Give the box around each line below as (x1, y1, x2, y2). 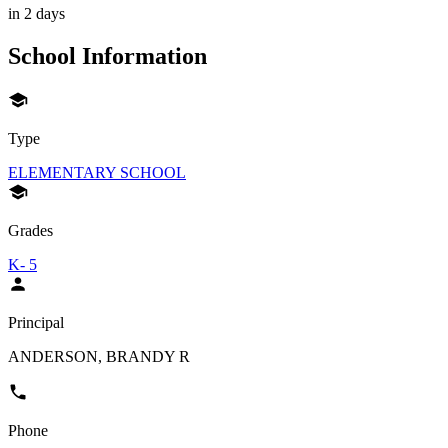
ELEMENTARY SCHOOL (8, 163, 186, 181)
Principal (8, 313, 64, 331)
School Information (8, 42, 207, 69)
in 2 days (8, 5, 65, 23)
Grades (8, 221, 53, 239)
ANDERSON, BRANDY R (8, 347, 190, 365)
